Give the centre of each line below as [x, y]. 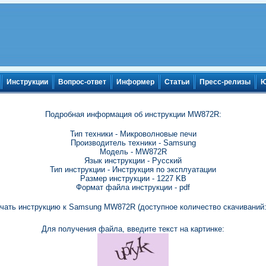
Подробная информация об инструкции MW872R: [133, 114]
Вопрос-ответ [82, 82]
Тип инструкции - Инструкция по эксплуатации [133, 170]
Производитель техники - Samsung [133, 143]
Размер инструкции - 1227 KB [133, 178]
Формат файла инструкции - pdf [133, 187]
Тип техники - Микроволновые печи [133, 134]
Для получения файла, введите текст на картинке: [133, 229]
